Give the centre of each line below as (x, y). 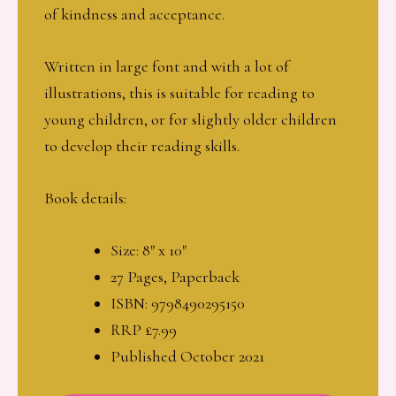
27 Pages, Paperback (175, 277)
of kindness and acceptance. (134, 14)
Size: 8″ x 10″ (148, 251)
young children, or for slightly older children (190, 119)
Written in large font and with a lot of (167, 66)
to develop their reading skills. (142, 145)
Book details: (85, 198)
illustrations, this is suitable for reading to (179, 92)
